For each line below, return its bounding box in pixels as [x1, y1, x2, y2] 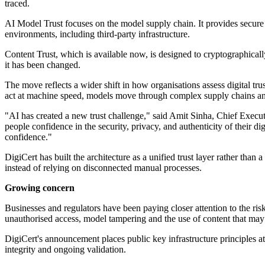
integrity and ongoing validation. [5, 244, 126, 255]
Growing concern [5, 183, 75, 193]
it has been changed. [5, 60, 80, 70]
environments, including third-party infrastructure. [5, 29, 190, 40]
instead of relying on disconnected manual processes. [5, 163, 202, 173]
